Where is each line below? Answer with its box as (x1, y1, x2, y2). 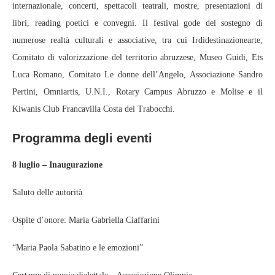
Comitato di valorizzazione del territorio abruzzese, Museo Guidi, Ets (12, 52, 263, 62)
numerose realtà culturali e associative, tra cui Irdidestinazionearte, (12, 35, 263, 45)
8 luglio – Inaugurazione (12, 160, 103, 169)
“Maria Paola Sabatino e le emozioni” (12, 242, 143, 252)
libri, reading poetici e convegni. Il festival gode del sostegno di (12, 18, 263, 28)
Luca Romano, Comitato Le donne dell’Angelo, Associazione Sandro (12, 69, 263, 79)
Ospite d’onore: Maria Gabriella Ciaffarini (12, 215, 160, 225)
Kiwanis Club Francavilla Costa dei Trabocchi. (12, 104, 175, 114)
